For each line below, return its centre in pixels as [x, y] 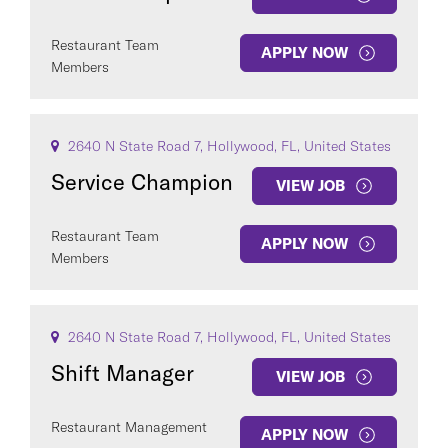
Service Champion [142, 182]
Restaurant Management [129, 427]
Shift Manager [122, 373]
